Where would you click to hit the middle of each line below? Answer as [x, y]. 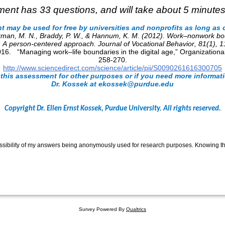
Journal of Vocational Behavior [146, 44]
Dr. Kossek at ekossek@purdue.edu [113, 84]
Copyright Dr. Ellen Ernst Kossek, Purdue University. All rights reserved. [113, 109]
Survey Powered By [102, 209]
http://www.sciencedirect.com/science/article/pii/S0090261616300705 [113, 68]
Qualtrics [136, 209]
